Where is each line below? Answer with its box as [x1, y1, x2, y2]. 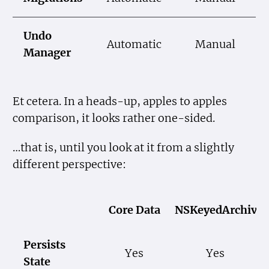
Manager [23, 46, 71, 60]
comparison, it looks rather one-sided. [13, 111, 216, 125]
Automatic [107, 38, 162, 52]
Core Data [108, 204, 160, 217]
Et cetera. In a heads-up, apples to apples [13, 94, 228, 108]
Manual [195, 38, 236, 52]
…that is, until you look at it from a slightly [13, 141, 235, 154]
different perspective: [13, 157, 127, 171]
